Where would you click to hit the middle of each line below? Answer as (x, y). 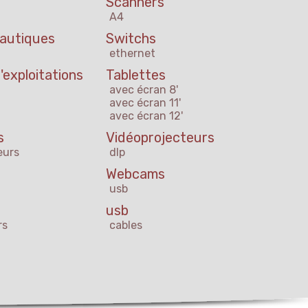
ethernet (132, 54)
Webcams (135, 174)
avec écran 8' (144, 90)
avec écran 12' (146, 116)
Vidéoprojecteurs (160, 138)
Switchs (131, 39)
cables (126, 225)
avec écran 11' (145, 103)
